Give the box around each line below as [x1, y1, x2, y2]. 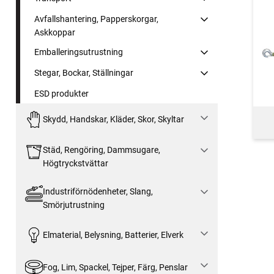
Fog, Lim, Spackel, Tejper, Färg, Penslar [42, 262, 188, 272]
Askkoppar [34, 27, 75, 37]
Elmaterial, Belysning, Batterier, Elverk [42, 229, 183, 240]
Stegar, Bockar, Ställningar [34, 67, 133, 78]
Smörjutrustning [42, 199, 105, 210]
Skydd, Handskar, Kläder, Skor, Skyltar [42, 114, 184, 125]
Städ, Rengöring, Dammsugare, [42, 144, 160, 155]
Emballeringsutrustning [34, 46, 123, 57]
